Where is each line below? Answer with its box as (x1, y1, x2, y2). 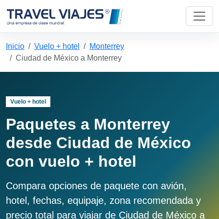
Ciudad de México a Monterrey (16, 54, 122, 62)
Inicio (6, 42, 24, 50)
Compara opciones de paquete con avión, (6, 180, 187, 192)
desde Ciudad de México (6, 134, 191, 152)
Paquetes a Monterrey (6, 115, 170, 133)
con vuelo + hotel (6, 153, 136, 171)
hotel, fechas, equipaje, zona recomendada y (6, 195, 201, 206)
